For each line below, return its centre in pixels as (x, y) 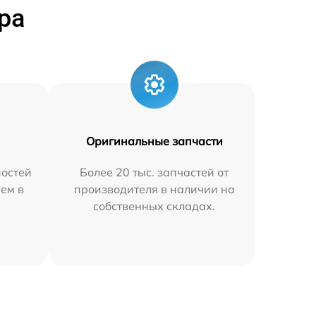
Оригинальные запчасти (154, 141)
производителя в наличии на (154, 189)
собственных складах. (154, 206)
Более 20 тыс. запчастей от (154, 172)
